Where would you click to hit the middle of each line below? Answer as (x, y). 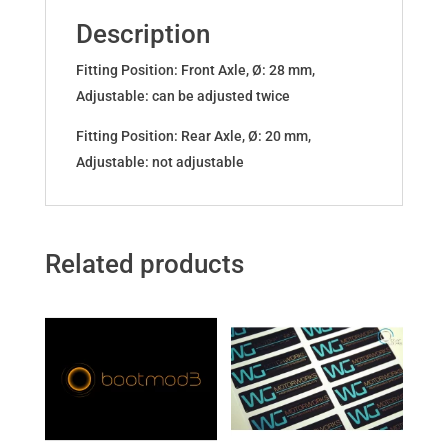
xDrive (63, 67)
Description (142, 33)
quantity (70, 93)
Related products (144, 263)
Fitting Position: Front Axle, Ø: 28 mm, (195, 69)
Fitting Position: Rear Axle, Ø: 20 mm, (193, 135)
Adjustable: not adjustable (159, 161)
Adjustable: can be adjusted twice (182, 95)
